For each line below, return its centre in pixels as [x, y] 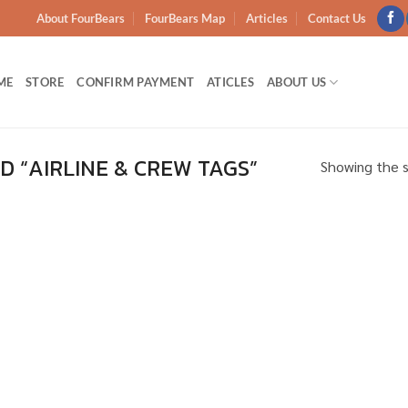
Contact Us [337, 19]
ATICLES [231, 82]
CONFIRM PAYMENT [136, 82]
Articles [266, 19]
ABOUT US [297, 82]
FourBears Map [185, 19]
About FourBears [80, 19]
